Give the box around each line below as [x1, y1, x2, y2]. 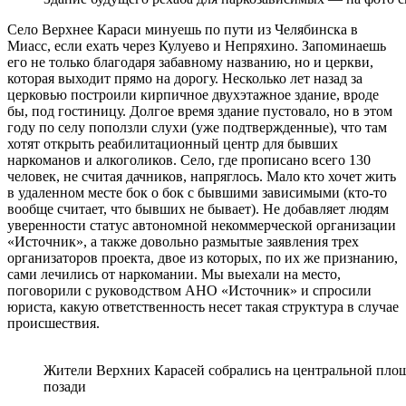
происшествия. [7, 314, 100, 331]
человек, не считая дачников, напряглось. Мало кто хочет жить [7, 168, 396, 184]
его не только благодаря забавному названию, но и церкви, [7, 53, 373, 70]
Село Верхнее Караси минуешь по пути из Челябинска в [7, 21, 358, 37]
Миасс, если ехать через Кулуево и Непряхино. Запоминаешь [7, 37, 386, 53]
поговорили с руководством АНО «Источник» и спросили [7, 282, 372, 298]
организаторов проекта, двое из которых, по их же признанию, [7, 249, 398, 266]
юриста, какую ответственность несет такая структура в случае [7, 298, 399, 314]
